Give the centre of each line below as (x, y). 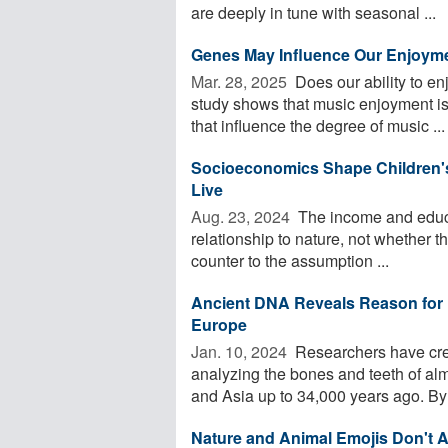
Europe (219, 324)
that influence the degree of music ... (318, 125)
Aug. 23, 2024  (242, 216)
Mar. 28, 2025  (241, 81)
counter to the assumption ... (290, 260)
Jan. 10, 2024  (241, 351)
